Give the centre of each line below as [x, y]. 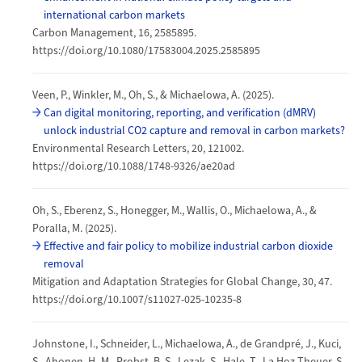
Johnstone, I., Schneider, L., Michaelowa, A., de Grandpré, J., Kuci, [187, 344]
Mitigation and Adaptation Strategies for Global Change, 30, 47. [182, 282]
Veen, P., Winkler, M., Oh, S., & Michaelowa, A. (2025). [153, 95]
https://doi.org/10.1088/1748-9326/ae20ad [134, 166]
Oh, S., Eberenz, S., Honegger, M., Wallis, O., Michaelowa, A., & [175, 210]
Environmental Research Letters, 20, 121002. [138, 148]
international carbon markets [114, 15]
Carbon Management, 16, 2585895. [114, 33]
